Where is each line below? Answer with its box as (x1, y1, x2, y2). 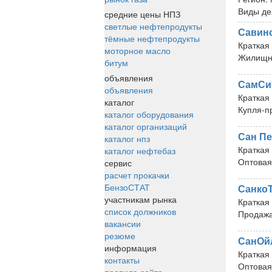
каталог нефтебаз (104, 144, 175, 157)
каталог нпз (104, 132, 150, 144)
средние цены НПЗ (104, 8, 180, 20)
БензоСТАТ (104, 181, 150, 193)
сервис (104, 157, 132, 169)
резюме (104, 229, 135, 242)
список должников (104, 205, 176, 217)
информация (104, 242, 157, 254)
